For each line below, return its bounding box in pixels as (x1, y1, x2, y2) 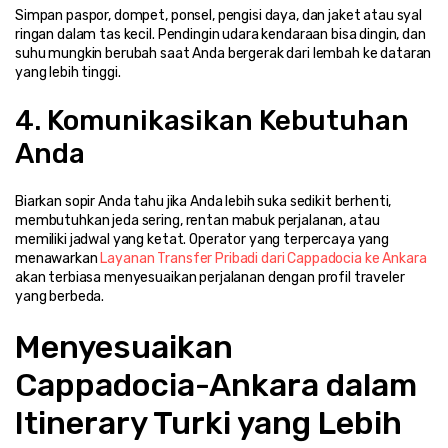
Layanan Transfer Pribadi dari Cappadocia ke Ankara (100, 249, 427, 267)
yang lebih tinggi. (15, 63, 121, 81)
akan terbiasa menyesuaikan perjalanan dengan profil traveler (15, 268, 405, 286)
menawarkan (15, 249, 101, 267)
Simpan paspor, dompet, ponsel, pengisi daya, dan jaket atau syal (15, 6, 423, 24)
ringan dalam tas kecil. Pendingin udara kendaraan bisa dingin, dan (15, 25, 426, 43)
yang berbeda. (15, 287, 105, 305)
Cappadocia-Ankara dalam (15, 365, 417, 404)
